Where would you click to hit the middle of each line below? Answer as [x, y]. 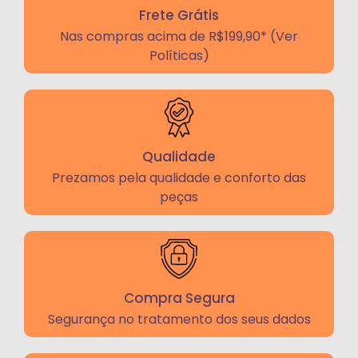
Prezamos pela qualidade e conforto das [179, 178]
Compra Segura [179, 298]
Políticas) [179, 56]
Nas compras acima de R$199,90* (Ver [179, 37]
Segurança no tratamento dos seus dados [179, 320]
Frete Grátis [179, 16]
